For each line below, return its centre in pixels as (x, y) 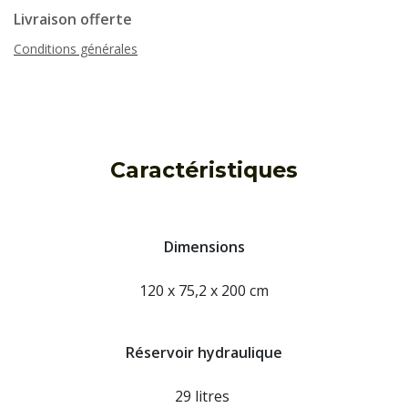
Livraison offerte (73, 20)
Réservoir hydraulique (204, 353)
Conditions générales (76, 49)
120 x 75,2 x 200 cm (204, 291)
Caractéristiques (204, 170)
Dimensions (204, 247)
